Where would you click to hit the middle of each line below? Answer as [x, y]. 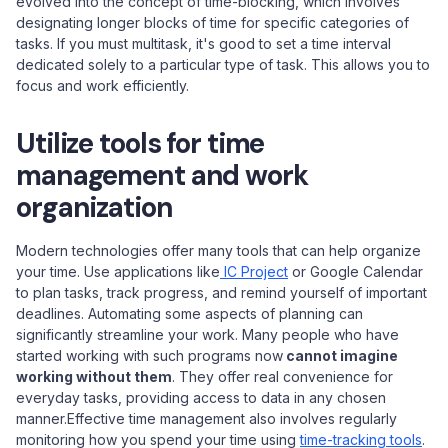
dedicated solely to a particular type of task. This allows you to [223, 64]
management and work [162, 175]
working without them [94, 376]
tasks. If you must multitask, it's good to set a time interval [203, 43]
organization [94, 207]
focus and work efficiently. [102, 85]
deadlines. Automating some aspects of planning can [189, 313]
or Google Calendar [355, 271]
